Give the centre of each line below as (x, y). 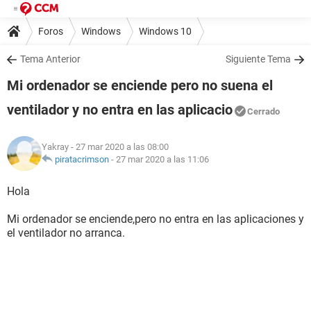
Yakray (55, 147)
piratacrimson (82, 159)
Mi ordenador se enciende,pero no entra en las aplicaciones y (155, 219)
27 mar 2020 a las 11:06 (162, 159)
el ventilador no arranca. (66, 233)
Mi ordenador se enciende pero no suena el (140, 85)
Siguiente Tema (258, 59)
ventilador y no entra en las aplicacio (120, 110)
